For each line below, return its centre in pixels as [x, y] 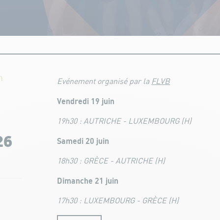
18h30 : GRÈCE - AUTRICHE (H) [111, 162]
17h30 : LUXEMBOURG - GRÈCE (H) [118, 201]
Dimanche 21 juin [89, 181]
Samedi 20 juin [84, 142]
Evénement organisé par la [104, 82]
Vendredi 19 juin [87, 102]
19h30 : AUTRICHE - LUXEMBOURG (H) [124, 122]
